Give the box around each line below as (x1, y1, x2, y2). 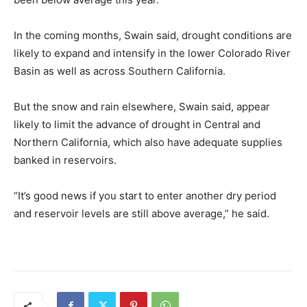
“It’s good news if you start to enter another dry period (14, 189, 276, 202)
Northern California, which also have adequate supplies (14, 136, 282, 149)
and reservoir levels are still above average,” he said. (14, 207, 269, 220)
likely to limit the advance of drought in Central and (14, 118, 260, 131)
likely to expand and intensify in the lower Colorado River (14, 47, 291, 60)
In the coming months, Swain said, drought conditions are (14, 29, 292, 42)
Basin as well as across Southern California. (14, 64, 225, 77)
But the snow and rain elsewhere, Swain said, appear (14, 100, 270, 113)
